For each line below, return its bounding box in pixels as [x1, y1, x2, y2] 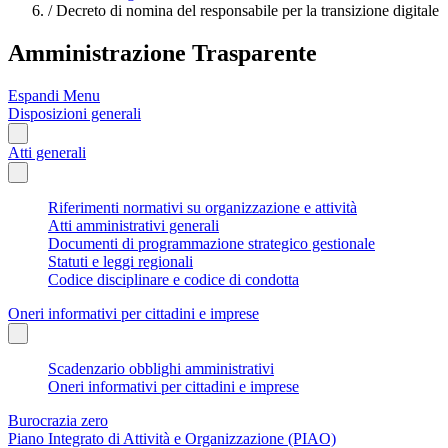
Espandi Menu [8, 86, 100, 104]
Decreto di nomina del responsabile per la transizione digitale [52, 2, 439, 19]
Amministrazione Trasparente [8, 39, 317, 66]
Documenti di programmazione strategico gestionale [48, 234, 375, 252]
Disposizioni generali [8, 104, 141, 122]
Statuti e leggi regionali [48, 252, 193, 270]
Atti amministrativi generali [48, 216, 219, 234]
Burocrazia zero [8, 411, 108, 429]
